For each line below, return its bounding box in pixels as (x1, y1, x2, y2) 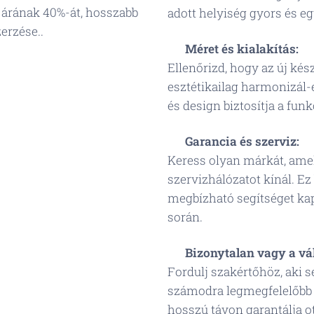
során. (168, 209, 203, 225)
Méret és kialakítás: (185, 41, 299, 57)
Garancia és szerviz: (185, 133, 299, 149)
